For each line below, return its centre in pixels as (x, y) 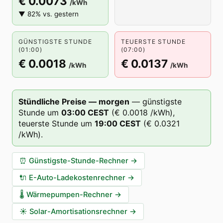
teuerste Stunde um (55, 123)
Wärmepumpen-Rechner (69, 195)
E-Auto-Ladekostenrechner (77, 178)
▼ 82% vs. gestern (49, 14)
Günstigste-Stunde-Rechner (79, 161)
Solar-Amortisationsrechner (78, 212)
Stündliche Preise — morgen (74, 102)
